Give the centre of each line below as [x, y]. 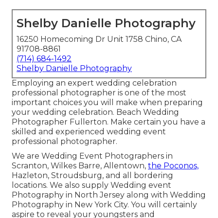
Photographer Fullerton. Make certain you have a [109, 122]
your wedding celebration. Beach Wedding [95, 112]
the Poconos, [173, 166]
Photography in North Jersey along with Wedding [109, 195]
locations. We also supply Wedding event [91, 185]
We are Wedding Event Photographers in [92, 156]
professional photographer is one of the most [99, 93]
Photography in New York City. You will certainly [104, 205]
